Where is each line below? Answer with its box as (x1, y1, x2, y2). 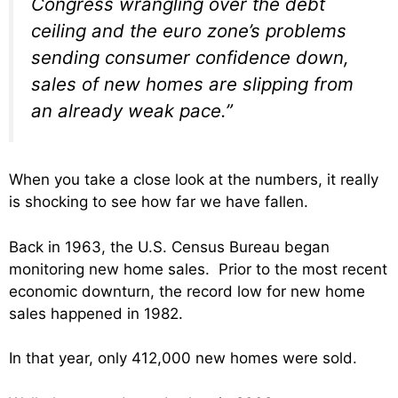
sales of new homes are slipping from (31, 72, 354, 95)
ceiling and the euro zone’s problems (31, 19, 346, 42)
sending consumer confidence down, (31, 45, 349, 68)
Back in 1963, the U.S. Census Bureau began (9, 237, 330, 256)
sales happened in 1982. (9, 304, 183, 322)
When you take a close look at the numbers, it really (9, 171, 378, 189)
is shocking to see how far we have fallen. (9, 193, 308, 211)
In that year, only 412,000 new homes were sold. (9, 349, 357, 368)
